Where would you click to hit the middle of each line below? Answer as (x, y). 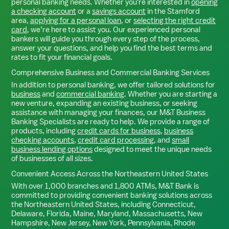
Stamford (184, 11)
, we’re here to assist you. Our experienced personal (114, 29)
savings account (119, 11)
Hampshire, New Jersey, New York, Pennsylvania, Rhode (103, 223)
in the (156, 11)
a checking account (44, 11)
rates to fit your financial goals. (62, 57)
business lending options (52, 149)
